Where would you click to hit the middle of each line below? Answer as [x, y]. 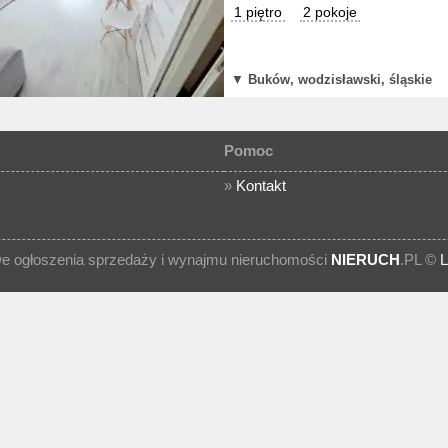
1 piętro [258, 11]
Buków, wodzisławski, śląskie [340, 79]
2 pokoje [330, 11]
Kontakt [261, 185]
